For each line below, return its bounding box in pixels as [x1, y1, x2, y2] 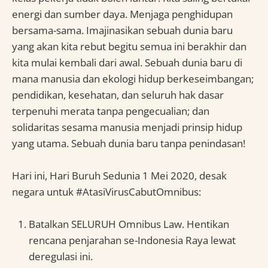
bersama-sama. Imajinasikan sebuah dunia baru [12, 23, 233, 37]
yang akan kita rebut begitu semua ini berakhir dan [12, 39, 246, 53]
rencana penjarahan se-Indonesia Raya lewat [29, 233, 236, 248]
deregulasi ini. [29, 249, 93, 264]
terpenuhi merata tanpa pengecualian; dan [12, 103, 209, 118]
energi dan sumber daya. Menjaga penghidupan [12, 7, 233, 21]
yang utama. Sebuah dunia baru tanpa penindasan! [12, 136, 245, 150]
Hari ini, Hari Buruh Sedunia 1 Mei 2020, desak [12, 168, 227, 182]
